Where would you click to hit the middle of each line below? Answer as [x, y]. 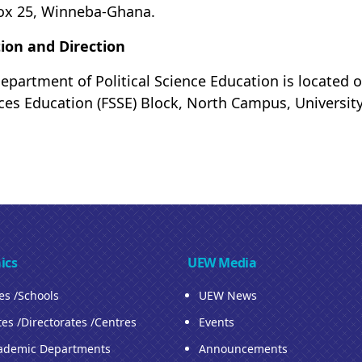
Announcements [243, 349]
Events [217, 322]
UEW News [228, 295]
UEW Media [222, 263]
